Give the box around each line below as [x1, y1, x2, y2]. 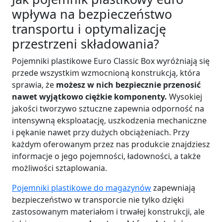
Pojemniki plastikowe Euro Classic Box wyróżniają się [12, 55, 210, 67]
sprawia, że [12, 79, 56, 91]
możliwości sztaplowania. [12, 163, 107, 174]
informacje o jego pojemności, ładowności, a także [12, 151, 201, 162]
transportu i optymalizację [12, 20, 166, 38]
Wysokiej [169, 91, 202, 103]
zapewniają [151, 182, 195, 194]
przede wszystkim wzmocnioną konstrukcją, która [12, 67, 200, 79]
